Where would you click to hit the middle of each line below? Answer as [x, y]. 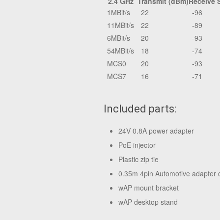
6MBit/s [119, 38]
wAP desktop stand [148, 202]
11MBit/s [121, 25]
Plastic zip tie [138, 159]
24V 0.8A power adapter [156, 131]
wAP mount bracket [149, 188]
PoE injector [137, 145]
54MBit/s [121, 51]
